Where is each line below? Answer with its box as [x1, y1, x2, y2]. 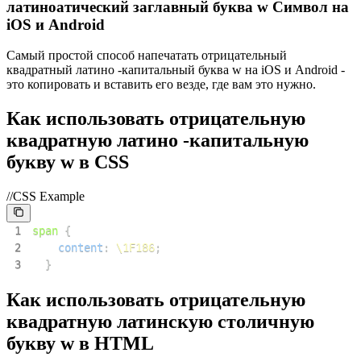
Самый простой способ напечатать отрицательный [6, 48, 287, 63]
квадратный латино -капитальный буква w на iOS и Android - [6, 63, 345, 77]
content [57, 241, 103, 255]
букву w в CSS [6, 151, 129, 173]
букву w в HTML [6, 332, 154, 354]
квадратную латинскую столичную [6, 310, 314, 332]
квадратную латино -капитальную [6, 130, 309, 151]
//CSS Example [6, 189, 85, 204]
